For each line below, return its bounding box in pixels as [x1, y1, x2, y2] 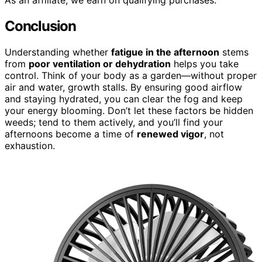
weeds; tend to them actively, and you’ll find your [5, 116, 223, 128]
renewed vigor [137, 127, 204, 140]
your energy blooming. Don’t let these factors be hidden [5, 104, 253, 116]
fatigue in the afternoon [111, 46, 219, 58]
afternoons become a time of [5, 127, 137, 140]
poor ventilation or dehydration [29, 57, 171, 70]
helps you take [171, 57, 239, 70]
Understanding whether [5, 46, 111, 58]
